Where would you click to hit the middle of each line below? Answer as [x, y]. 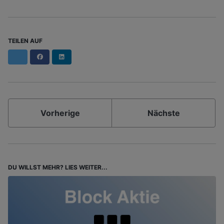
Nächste [163, 113]
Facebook [57, 56]
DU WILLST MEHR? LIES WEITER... [58, 167]
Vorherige [60, 113]
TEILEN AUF [25, 41]
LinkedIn [77, 56]
